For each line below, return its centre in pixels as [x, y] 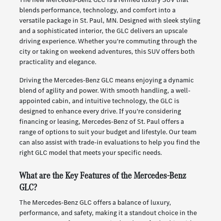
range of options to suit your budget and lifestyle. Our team [108, 132]
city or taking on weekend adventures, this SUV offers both [107, 52]
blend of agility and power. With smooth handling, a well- [105, 91]
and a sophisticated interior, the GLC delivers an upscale [103, 31]
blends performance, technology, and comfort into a [97, 10]
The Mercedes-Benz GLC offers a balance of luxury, [95, 203]
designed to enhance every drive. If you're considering [100, 111]
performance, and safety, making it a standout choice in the [108, 213]
